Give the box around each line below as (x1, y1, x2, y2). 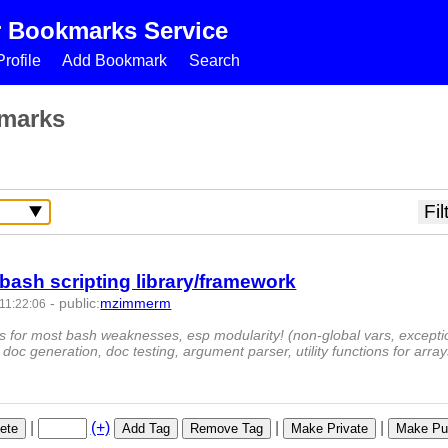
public (59, 294, 97, 311)
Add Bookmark (62, 52, 168, 69)
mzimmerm (100, 294, 172, 311)
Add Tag (121, 421, 170, 437)
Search (188, 52, 240, 69)
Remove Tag (189, 421, 263, 437)
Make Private (290, 421, 368, 437)
